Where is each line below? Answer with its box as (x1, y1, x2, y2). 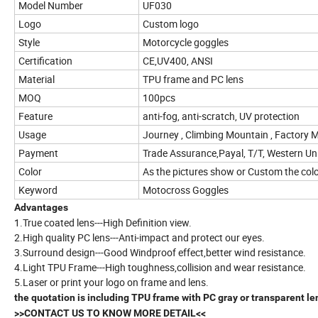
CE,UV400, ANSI (143, 54, 213, 68)
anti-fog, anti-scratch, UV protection (143, 109, 300, 124)
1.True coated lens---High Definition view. (14, 216, 192, 230)
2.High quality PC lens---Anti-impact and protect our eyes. (14, 231, 265, 245)
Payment (18, 146, 58, 160)
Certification (18, 54, 72, 68)
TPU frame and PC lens (143, 72, 243, 87)
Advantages (14, 202, 68, 214)
